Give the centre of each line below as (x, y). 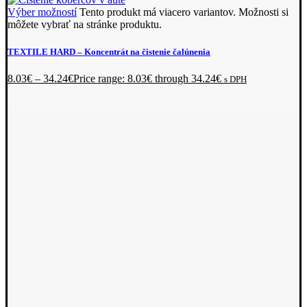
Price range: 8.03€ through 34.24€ (147, 78)
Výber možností (42, 12)
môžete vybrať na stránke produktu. (85, 25)
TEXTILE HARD (41, 51)
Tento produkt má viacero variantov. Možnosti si (184, 12)
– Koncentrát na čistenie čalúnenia (143, 51)
